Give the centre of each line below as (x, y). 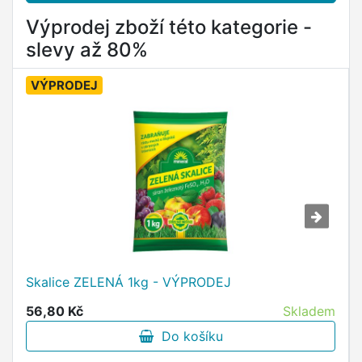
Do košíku (188, 337)
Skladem (309, 311)
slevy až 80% (87, 50)
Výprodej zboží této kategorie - (169, 27)
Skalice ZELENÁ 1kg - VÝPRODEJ (128, 282)
